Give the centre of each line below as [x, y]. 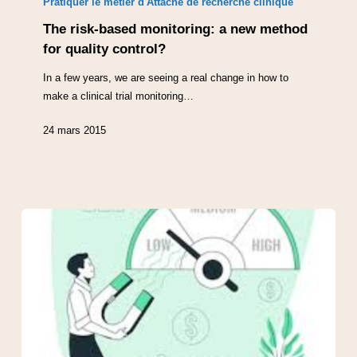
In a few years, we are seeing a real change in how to [166, 77]
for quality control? [105, 49]
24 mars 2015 [75, 131]
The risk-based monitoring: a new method [176, 29]
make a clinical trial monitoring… [119, 96]
